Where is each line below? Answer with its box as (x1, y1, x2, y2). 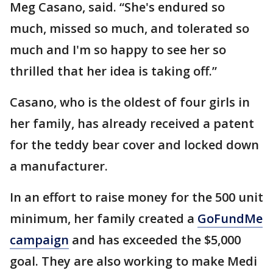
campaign (10, 232, 69, 248)
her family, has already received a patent (10, 115, 254, 132)
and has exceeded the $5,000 (69, 232, 241, 248)
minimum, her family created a (10, 210, 197, 227)
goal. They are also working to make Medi (10, 253, 257, 269)
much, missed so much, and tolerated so (10, 20, 249, 37)
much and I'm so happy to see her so (10, 41, 226, 58)
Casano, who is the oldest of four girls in (10, 94, 250, 110)
